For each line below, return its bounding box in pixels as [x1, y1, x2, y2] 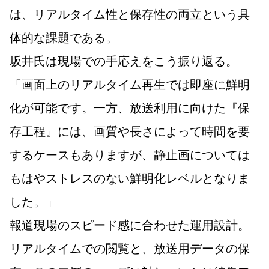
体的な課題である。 [10, 28, 118, 46]
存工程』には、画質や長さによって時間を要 [10, 122, 250, 140]
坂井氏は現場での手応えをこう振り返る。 [10, 52, 238, 70]
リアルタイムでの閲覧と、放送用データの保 [10, 239, 250, 257]
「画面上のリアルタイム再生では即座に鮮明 [10, 75, 250, 93]
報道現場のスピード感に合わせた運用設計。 [10, 216, 250, 234]
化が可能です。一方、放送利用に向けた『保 [10, 98, 250, 116]
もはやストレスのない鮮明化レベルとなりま [10, 169, 250, 187]
